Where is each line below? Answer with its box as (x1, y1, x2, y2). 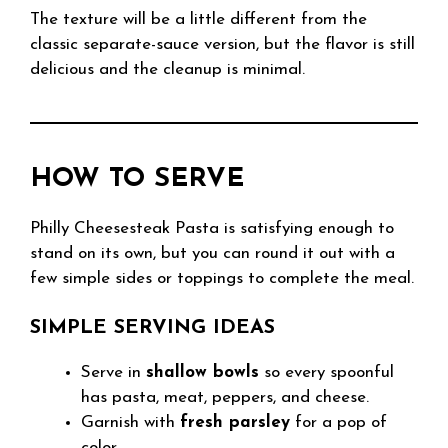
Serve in (81, 364, 146, 381)
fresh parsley (180, 414, 290, 431)
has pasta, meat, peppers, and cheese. (81, 389, 369, 406)
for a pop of (290, 414, 387, 431)
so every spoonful (259, 364, 394, 381)
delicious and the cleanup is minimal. (30, 60, 305, 78)
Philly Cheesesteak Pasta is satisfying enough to (30, 219, 394, 237)
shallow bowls (146, 364, 259, 381)
